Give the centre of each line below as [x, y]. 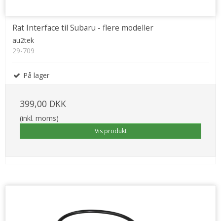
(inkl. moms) [39, 118]
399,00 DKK [43, 104]
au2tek [23, 40]
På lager [35, 75]
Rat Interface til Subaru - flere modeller [83, 28]
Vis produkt [110, 131]
